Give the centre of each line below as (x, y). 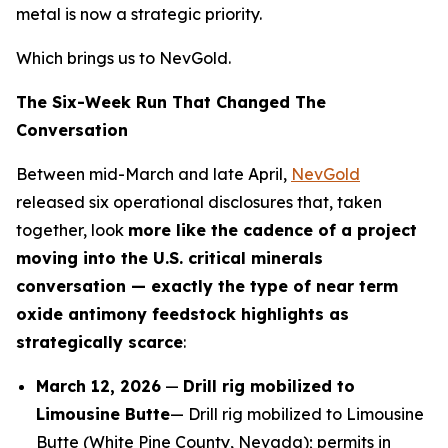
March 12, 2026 (98, 386)
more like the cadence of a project (272, 230)
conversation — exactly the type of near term (207, 286)
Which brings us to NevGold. (123, 58)
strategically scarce (99, 342)
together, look (72, 230)
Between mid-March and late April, (153, 174)
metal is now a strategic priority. (139, 14)
